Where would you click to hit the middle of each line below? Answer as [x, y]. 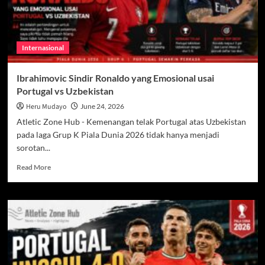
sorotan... [33, 148]
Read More [33, 167]
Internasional [43, 48]
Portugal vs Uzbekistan [65, 91]
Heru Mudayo [46, 107]
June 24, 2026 [102, 106]
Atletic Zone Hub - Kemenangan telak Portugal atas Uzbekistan [131, 122]
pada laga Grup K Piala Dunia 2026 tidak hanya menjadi [118, 135]
